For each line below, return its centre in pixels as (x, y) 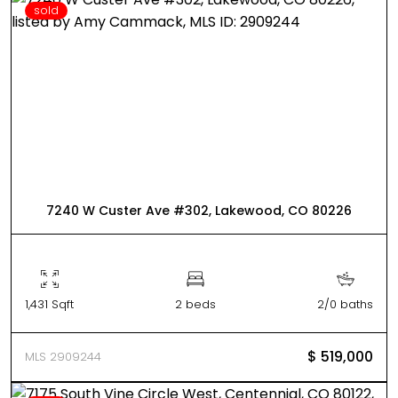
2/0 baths (345, 304)
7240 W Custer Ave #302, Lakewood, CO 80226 (199, 211)
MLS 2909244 (63, 357)
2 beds (195, 304)
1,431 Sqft (49, 304)
